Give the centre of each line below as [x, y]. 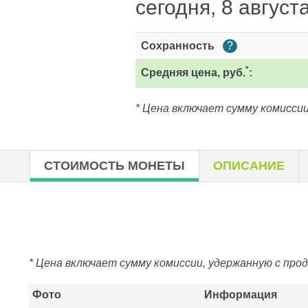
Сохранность [179, 46]
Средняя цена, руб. [193, 73]
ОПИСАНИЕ [249, 166]
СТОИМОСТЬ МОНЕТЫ [114, 166]
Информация [241, 295]
